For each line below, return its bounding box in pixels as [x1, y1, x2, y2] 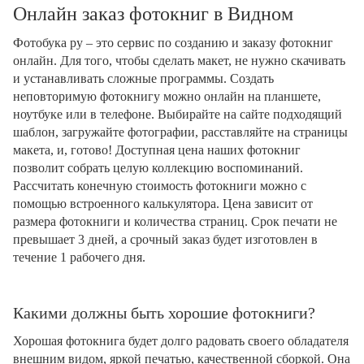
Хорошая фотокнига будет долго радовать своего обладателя [13, 334, 349, 348]
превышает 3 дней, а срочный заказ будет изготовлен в [13, 232, 318, 246]
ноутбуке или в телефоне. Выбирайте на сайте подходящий [13, 107, 342, 121]
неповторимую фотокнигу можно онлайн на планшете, [13, 89, 321, 103]
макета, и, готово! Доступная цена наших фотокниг [13, 143, 301, 157]
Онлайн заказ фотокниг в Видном [13, 3, 293, 24]
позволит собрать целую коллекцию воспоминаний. [13, 161, 303, 175]
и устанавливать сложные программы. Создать [13, 71, 274, 85]
